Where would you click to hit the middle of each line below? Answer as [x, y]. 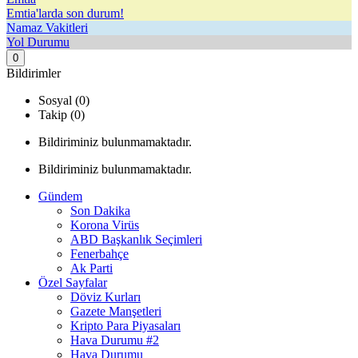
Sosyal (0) [64, 100]
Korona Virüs [105, 225]
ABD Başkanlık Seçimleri [136, 239]
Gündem [60, 196]
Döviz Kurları [105, 297]
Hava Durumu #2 [115, 340]
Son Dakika [100, 211]
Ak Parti [91, 268]
